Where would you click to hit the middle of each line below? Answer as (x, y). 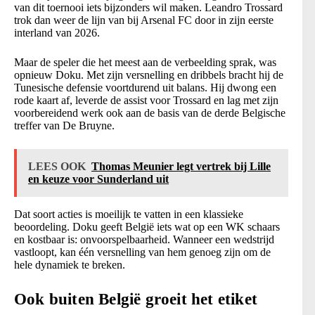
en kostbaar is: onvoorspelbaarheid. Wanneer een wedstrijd (144, 240)
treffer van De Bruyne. (64, 126)
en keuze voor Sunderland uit (98, 179)
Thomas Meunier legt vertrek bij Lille (181, 167)
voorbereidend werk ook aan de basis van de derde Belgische (150, 113)
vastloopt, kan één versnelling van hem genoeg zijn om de (142, 252)
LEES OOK (57, 167)
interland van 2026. (57, 33)
